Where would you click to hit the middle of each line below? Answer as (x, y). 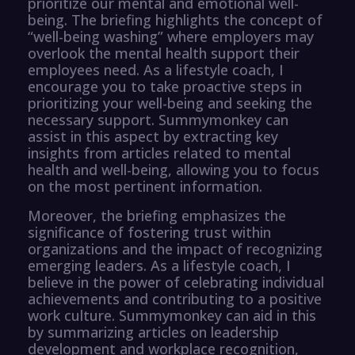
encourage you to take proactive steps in (165, 86)
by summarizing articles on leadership (153, 332)
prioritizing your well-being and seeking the (170, 103)
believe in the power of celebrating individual (176, 282)
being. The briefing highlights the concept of (175, 19)
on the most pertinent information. (145, 186)
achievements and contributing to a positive (175, 298)
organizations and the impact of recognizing (175, 248)
